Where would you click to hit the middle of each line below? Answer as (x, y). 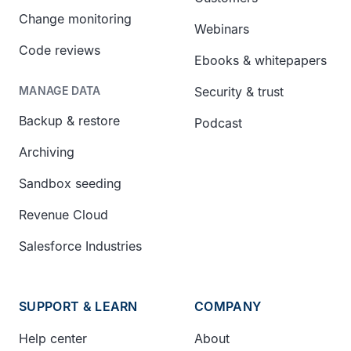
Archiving (47, 152)
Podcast (218, 123)
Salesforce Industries (80, 246)
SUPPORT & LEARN (78, 306)
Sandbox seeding (70, 183)
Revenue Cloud (63, 214)
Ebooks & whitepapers (261, 60)
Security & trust (239, 91)
